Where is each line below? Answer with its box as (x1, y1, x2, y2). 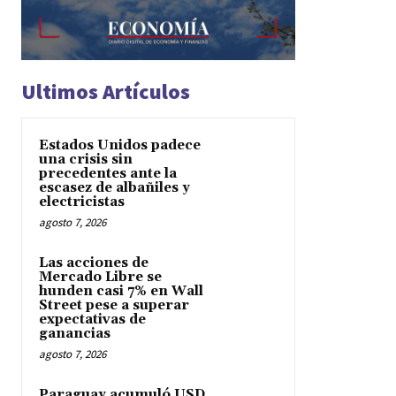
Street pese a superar (39, 297, 189, 315)
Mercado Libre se (39, 269, 162, 286)
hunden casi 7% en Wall (39, 283, 203, 301)
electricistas (39, 194, 125, 211)
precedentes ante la (39, 165, 177, 183)
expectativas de (39, 311, 146, 329)
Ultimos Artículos (21, 78, 190, 106)
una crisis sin (39, 151, 133, 169)
